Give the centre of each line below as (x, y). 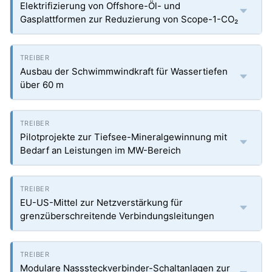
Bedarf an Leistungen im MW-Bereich (100, 150)
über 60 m (42, 85)
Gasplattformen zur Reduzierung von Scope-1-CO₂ (129, 19)
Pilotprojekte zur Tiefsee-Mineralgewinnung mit (124, 137)
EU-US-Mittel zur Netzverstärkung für (101, 202)
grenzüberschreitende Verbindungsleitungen (117, 216)
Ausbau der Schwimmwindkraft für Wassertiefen (124, 71)
